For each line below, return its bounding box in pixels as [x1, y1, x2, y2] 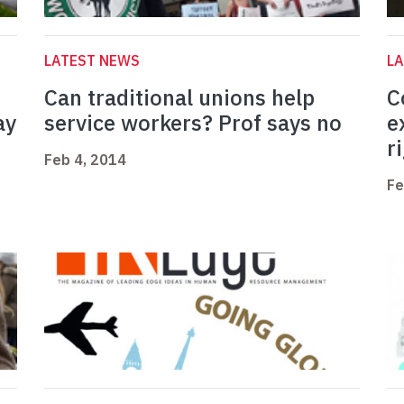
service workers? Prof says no [44, 108, 342, 138]
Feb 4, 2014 [44, 151, 126, 170]
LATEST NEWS [44, 51, 140, 70]
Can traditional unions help [44, 83, 315, 113]
